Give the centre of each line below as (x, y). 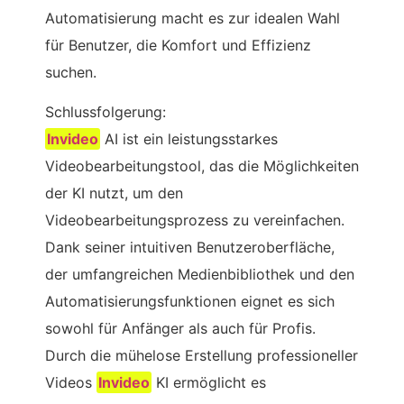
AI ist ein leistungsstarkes (189, 138)
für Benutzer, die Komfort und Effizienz (178, 45)
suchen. (71, 72)
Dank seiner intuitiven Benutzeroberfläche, (190, 247)
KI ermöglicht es (209, 382)
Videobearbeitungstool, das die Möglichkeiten (202, 165)
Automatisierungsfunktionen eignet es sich (190, 301)
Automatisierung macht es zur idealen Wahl (193, 18)
